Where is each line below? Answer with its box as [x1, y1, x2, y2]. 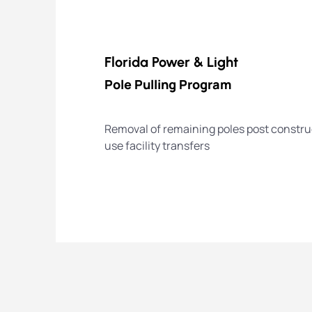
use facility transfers [104, 138, 210, 154]
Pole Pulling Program [104, 76, 231, 93]
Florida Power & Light [104, 54, 238, 71]
